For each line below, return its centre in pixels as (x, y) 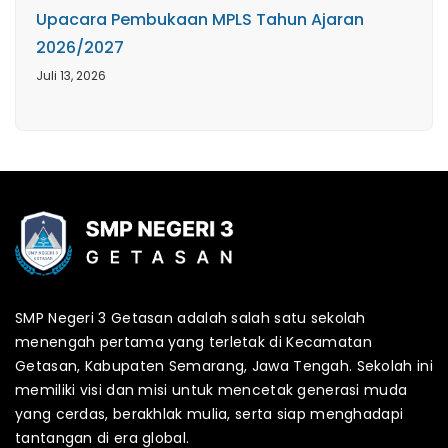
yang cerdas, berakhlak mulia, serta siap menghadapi (209, 413)
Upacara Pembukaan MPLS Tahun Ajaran (200, 19)
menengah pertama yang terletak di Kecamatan (193, 341)
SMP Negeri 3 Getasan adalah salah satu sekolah (190, 317)
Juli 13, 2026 (71, 75)
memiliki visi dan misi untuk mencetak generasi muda (211, 389)
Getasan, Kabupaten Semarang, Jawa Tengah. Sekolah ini (224, 365)
